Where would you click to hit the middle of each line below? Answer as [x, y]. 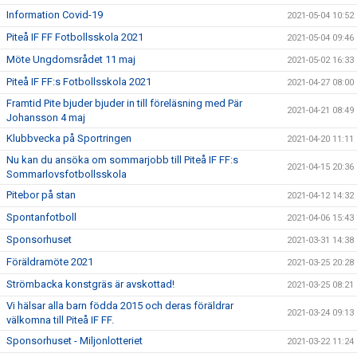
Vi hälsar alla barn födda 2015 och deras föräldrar [120, 306]
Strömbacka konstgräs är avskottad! [90, 284]
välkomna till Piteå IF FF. [60, 320]
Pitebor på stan [41, 195]
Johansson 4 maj [46, 118]
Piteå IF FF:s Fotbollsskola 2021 [79, 82]
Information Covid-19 [55, 15]
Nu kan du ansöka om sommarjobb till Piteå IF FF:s [122, 160]
